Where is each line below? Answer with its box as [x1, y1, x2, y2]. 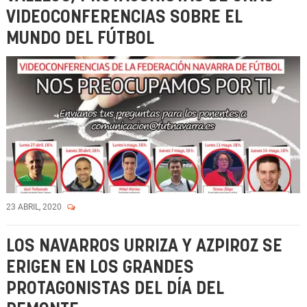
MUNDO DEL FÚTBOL [6, 30, 154, 47]
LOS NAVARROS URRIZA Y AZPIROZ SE [6, 238, 282, 255]
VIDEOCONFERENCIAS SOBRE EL [6, 9, 243, 26]
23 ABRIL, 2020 [6, 202, 64, 212]
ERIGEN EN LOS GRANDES [6, 259, 194, 276]
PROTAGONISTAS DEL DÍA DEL [6, 280, 224, 297]
